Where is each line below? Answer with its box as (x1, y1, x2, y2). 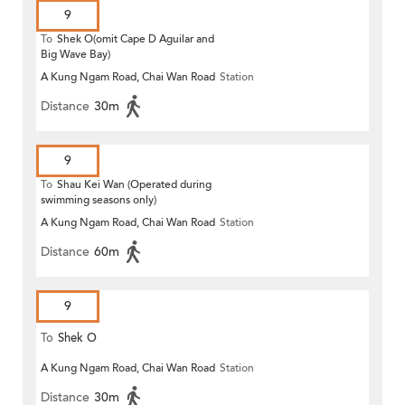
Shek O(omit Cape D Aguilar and (57, 32, 214, 47)
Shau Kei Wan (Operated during (57, 177, 212, 193)
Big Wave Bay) (41, 47, 110, 62)
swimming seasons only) (41, 193, 156, 208)
